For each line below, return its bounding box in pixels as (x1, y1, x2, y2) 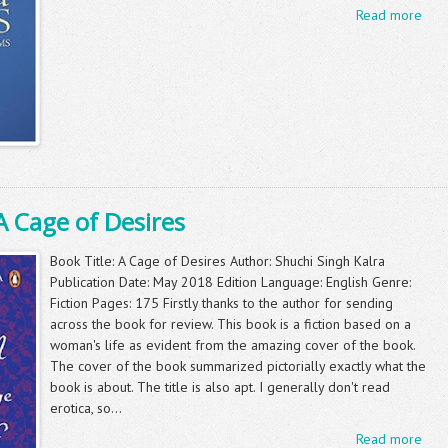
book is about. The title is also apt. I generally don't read (50, 377, 390, 396)
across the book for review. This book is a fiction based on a (50, 314, 411, 333)
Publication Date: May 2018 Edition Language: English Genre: (50, 272, 411, 291)
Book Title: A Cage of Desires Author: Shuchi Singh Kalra (50, 251, 385, 270)
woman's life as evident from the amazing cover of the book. (50, 335, 415, 354)
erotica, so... (50, 398, 122, 417)
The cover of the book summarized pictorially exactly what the (50, 356, 426, 375)
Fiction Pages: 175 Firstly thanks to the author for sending (50, 293, 393, 312)
